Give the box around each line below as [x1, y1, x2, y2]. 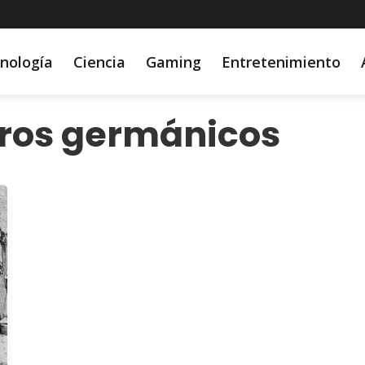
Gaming [145, 51, 201, 72]
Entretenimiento [221, 51, 341, 72]
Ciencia [73, 51, 125, 72]
